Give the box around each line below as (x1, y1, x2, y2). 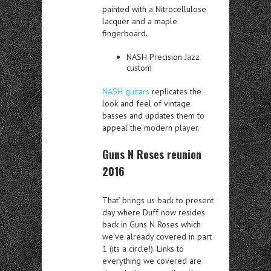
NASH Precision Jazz (126, 51, 200, 62)
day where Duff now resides (102, 206, 205, 218)
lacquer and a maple (102, 15, 177, 27)
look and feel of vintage (102, 97, 191, 109)
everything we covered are (102, 255, 201, 266)
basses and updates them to (102, 109, 204, 121)
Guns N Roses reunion (102, 146, 201, 162)
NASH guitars (102, 85, 149, 97)
